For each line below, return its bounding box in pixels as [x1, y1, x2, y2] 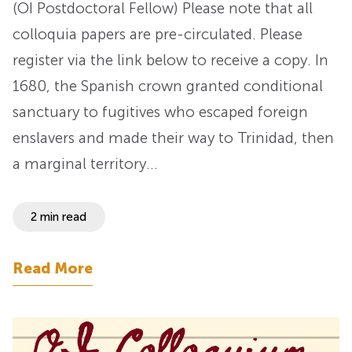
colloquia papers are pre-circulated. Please [13, 25, 302, 44]
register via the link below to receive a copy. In [13, 51, 328, 70]
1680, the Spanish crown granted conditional [13, 77, 323, 96]
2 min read [31, 209, 87, 224]
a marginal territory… [13, 155, 158, 174]
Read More [13, 258, 93, 277]
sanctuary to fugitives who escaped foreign [13, 103, 308, 122]
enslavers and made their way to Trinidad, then [13, 129, 334, 148]
